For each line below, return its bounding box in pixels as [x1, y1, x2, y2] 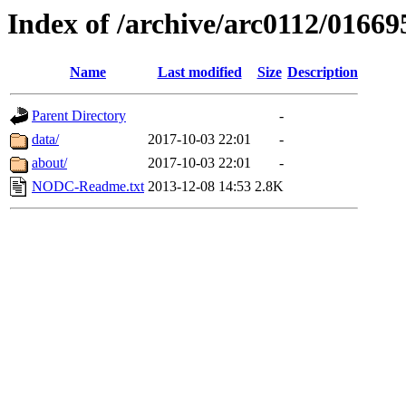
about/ [32, 155, 67, 171]
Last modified [157, 64, 242, 81]
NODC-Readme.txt [32, 179, 144, 195]
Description [287, 64, 358, 81]
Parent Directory [32, 108, 126, 124]
